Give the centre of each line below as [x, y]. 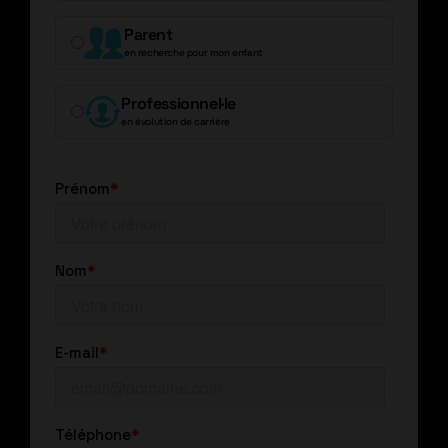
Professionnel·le [178, 103]
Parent [148, 34]
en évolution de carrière [175, 121]
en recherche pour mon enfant [193, 52]
